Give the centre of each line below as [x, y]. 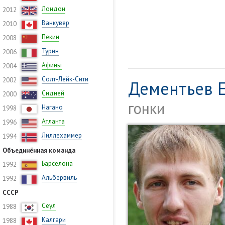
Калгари [54, 220]
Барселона [57, 163]
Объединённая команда [39, 150]
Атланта [53, 121]
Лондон [53, 9]
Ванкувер [55, 23]
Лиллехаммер [62, 135]
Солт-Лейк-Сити [65, 79]
